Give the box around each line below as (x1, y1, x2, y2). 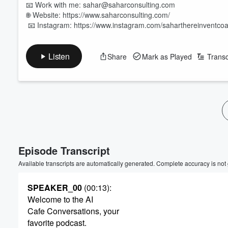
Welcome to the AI (27, 193, 93, 205)
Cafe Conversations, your (27, 205, 119, 217)
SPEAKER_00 (27, 182, 82, 193)
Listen (48, 50, 70, 62)
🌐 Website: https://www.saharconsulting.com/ (26, 10, 170, 20)
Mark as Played (141, 51, 192, 62)
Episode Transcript (18, 143, 110, 158)
